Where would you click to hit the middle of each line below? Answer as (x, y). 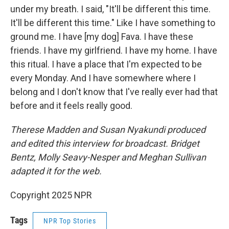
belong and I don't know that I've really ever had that (114, 92)
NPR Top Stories (70, 221)
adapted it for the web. (56, 171)
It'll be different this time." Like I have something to (113, 23)
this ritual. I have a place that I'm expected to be (106, 64)
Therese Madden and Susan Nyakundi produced (108, 130)
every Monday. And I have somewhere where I (103, 78)
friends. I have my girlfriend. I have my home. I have (114, 50)
